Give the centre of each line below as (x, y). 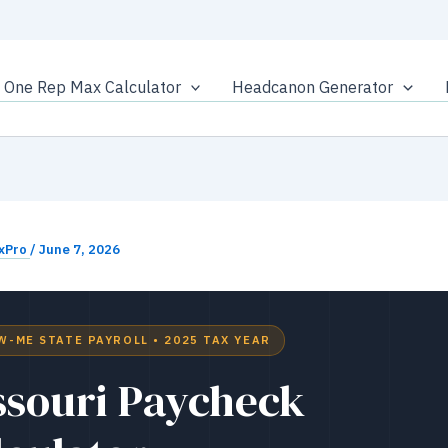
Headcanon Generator (313, 87)
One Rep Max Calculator (92, 87)
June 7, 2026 (79, 249)
